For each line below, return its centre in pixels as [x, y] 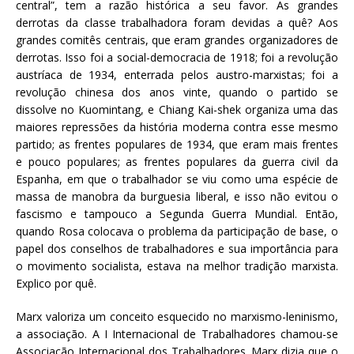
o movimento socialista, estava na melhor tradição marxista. [177, 265]
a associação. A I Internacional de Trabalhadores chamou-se [177, 333]
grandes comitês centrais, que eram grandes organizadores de [177, 40]
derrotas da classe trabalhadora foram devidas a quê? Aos [177, 22]
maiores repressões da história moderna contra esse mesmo [177, 126]
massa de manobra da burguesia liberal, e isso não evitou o [177, 196]
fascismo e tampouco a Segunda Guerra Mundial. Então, [177, 213]
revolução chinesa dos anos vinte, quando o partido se [177, 92]
